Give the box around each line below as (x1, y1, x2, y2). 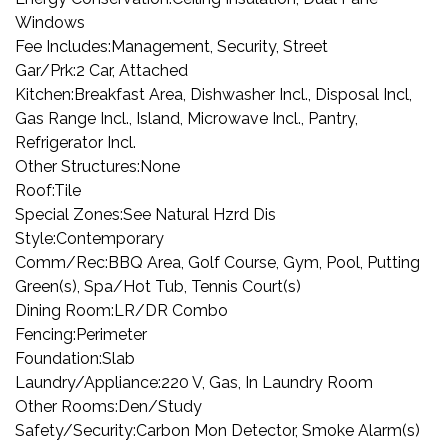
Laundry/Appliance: (15, 373, 161, 392)
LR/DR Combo (114, 301, 228, 320)
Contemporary (56, 229, 164, 248)
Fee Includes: (15, 37, 111, 56)
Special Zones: (15, 205, 123, 224)
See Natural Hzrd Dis (123, 205, 276, 224)
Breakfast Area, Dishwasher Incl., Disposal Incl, (74, 85, 412, 104)
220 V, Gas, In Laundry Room (161, 373, 373, 392)
